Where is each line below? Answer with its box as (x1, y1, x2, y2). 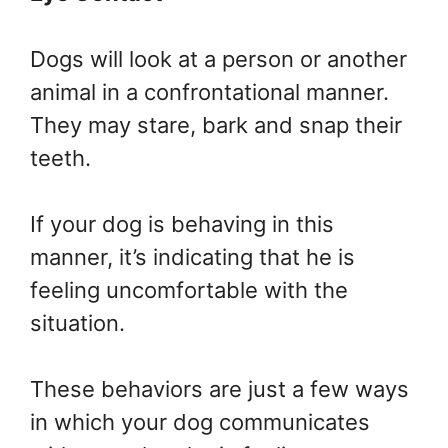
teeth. (30, 145, 97, 171)
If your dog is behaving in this (30, 211, 334, 237)
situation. (30, 310, 125, 336)
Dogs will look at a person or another (30, 46, 407, 72)
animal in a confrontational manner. (30, 79, 389, 105)
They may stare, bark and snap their (30, 112, 402, 138)
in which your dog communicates (30, 409, 370, 435)
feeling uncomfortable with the (30, 277, 348, 303)
